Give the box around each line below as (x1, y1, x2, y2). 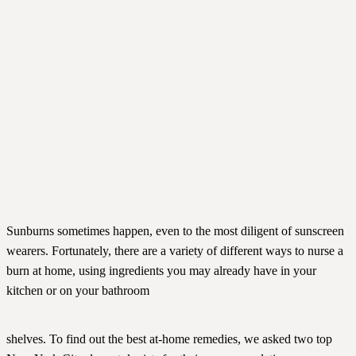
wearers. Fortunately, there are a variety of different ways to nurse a (6, 244, 343, 258)
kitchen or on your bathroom (6, 284, 149, 298)
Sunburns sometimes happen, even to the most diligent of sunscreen (6, 224, 344, 238)
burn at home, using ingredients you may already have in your (6, 264, 316, 278)
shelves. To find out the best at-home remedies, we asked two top (6, 332, 332, 346)
